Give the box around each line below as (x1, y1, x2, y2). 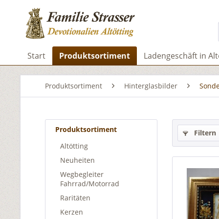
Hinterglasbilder (124, 81, 177, 90)
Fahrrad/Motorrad (60, 179, 119, 188)
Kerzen (60, 207, 83, 217)
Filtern (192, 128, 216, 137)
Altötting (60, 141, 88, 151)
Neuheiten (60, 155, 95, 165)
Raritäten (60, 193, 90, 202)
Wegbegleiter (60, 170, 104, 179)
